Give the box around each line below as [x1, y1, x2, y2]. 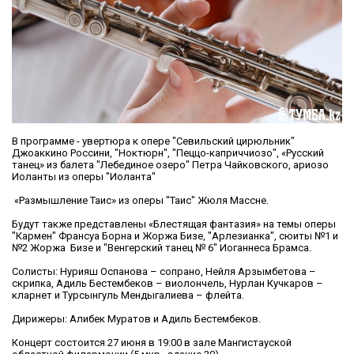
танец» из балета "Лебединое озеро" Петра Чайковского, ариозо [12, 159, 329, 171]
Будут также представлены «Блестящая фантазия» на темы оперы [12, 218, 336, 231]
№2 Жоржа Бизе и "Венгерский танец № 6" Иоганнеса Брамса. [12, 242, 311, 254]
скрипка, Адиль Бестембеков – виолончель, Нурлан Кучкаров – [12, 277, 323, 290]
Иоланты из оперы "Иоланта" [12, 171, 156, 183]
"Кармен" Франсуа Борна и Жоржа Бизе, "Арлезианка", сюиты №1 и [12, 230, 338, 243]
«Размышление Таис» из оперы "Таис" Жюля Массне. [12, 194, 269, 207]
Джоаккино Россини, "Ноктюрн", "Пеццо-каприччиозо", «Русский [12, 147, 324, 160]
